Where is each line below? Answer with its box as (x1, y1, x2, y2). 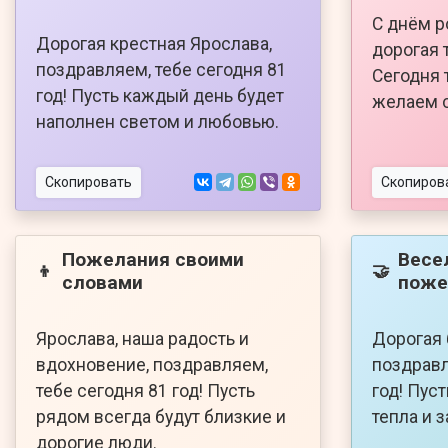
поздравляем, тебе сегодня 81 (36, 59, 287, 80)
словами (62, 270, 143, 294)
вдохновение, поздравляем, (36, 354, 268, 375)
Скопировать (45, 173, 132, 190)
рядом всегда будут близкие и (36, 406, 286, 427)
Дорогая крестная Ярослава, (36, 33, 272, 54)
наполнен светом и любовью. (36, 111, 279, 132)
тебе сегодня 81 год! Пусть (36, 380, 255, 401)
